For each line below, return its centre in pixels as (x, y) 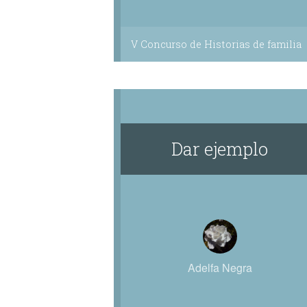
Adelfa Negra (220, 268)
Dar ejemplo (220, 149)
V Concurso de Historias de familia (216, 44)
